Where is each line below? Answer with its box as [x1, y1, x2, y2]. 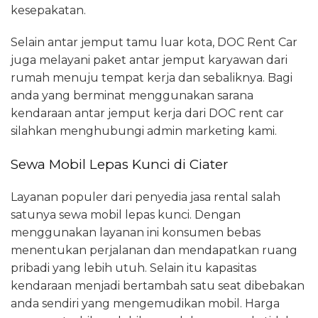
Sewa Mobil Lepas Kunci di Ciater [11, 155, 228, 172]
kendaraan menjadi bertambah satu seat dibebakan [11, 278, 305, 292]
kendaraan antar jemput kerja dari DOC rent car [11, 106, 284, 120]
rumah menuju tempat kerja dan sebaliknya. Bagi [11, 70, 292, 84]
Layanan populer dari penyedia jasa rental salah [11, 190, 280, 204]
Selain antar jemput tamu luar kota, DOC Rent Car [11, 35, 297, 49]
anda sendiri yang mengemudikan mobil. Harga [11, 296, 280, 310]
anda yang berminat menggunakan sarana [11, 88, 253, 102]
